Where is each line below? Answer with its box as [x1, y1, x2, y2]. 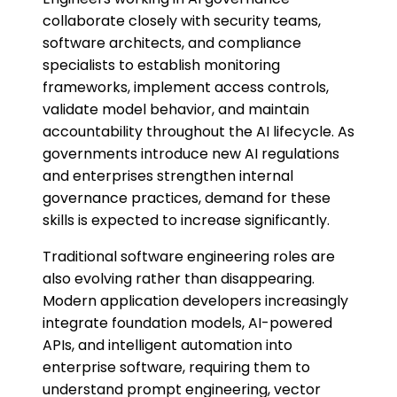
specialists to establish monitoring [43, 55, 280, 76]
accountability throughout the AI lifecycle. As [43, 121, 354, 143]
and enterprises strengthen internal [43, 166, 293, 187]
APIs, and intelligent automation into [43, 335, 292, 356]
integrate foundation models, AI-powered [43, 313, 332, 334]
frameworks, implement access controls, [43, 77, 329, 98]
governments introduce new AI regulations [43, 144, 339, 165]
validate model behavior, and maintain [43, 99, 309, 121]
